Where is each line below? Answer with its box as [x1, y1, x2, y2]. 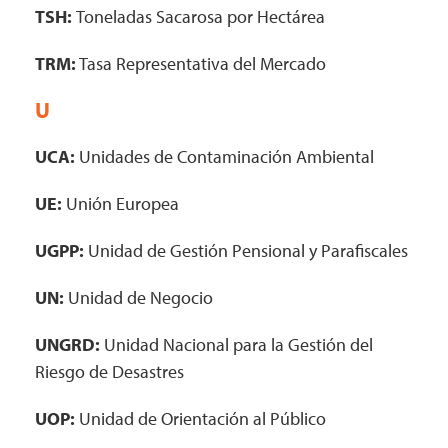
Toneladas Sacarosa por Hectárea [76, 5, 325, 28]
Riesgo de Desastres [35, 360, 184, 383]
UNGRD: [35, 333, 100, 356]
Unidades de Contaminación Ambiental [75, 145, 374, 168]
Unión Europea [62, 192, 179, 215]
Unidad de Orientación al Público [75, 407, 326, 430]
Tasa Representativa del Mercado [76, 52, 326, 75]
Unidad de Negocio [64, 286, 213, 309]
